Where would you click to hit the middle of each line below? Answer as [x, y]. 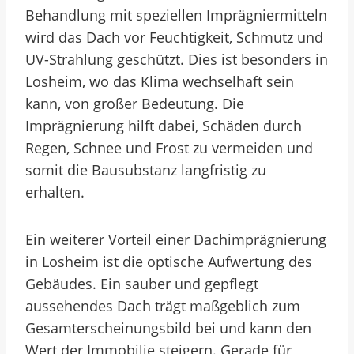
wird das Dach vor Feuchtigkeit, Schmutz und [174, 37]
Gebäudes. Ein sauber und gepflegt [142, 284]
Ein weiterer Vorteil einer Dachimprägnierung [176, 239]
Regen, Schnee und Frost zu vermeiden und [169, 148]
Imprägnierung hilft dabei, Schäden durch [164, 126]
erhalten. [55, 192]
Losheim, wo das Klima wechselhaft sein [160, 81]
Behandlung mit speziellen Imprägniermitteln [176, 15]
